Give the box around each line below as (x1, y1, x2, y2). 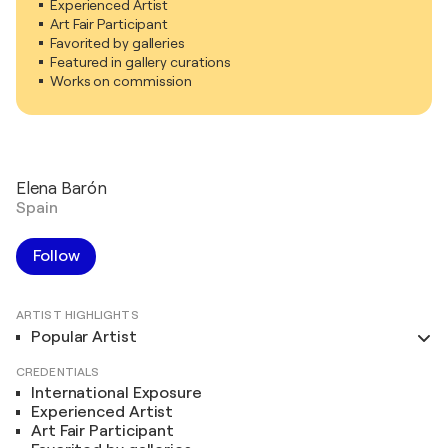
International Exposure (31, 384, 202, 402)
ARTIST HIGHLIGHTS (16, 308, 139, 322)
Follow (33, 247, 80, 265)
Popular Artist (31, 328, 137, 346)
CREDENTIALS (16, 365, 100, 379)
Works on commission (50, 73, 193, 89)
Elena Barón (16, 179, 107, 198)
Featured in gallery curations (50, 54, 232, 70)
